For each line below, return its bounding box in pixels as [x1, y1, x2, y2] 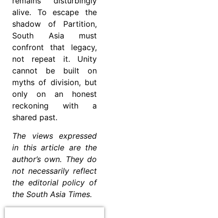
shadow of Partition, [12, 18, 97, 29]
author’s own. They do [12, 154, 97, 164]
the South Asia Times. [12, 189, 92, 200]
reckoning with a [12, 100, 97, 110]
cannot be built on [12, 65, 97, 75]
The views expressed [12, 131, 97, 141]
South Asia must [12, 30, 97, 40]
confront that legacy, [12, 42, 97, 52]
